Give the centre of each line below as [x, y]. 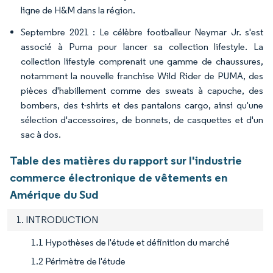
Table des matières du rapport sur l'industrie [126, 160]
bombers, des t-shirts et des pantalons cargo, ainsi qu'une [142, 105]
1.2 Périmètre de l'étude [78, 261]
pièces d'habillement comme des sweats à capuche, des [142, 90]
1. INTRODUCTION [57, 219]
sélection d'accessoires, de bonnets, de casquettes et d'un [142, 119]
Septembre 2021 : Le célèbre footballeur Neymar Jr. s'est [142, 32]
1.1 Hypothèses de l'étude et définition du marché [130, 242]
